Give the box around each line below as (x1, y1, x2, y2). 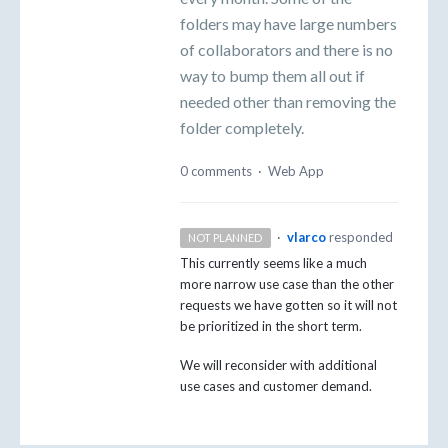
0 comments (180, 162, 252, 179)
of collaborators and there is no (180, 40, 393, 60)
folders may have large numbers (180, 14, 397, 34)
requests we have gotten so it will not (180, 296, 397, 313)
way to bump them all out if (180, 66, 365, 86)
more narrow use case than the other (180, 275, 394, 292)
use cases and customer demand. (180, 377, 372, 394)
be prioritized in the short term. (180, 317, 362, 334)
